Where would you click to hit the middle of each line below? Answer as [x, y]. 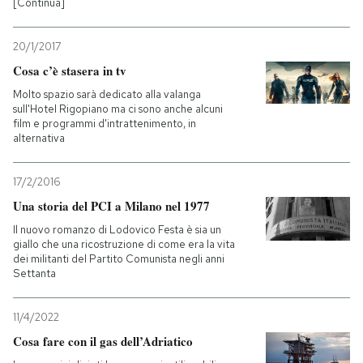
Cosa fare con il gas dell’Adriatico [103, 341]
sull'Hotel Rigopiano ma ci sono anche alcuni [118, 109]
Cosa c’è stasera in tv [70, 70]
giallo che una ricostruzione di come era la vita [124, 244]
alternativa [39, 138]
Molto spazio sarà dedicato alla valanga [107, 94]
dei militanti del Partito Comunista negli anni [119, 259]
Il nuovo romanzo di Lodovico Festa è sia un [117, 230]
